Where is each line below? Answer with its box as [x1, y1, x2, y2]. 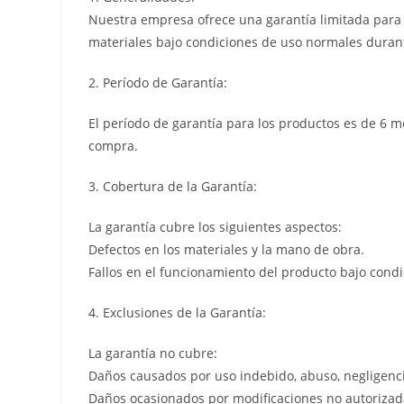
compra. [88, 136, 139, 154]
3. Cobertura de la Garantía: [88, 177, 258, 195]
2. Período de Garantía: [88, 73, 228, 91]
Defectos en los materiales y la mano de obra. [88, 240, 365, 258]
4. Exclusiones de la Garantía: [88, 303, 267, 321]
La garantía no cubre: [88, 344, 218, 362]
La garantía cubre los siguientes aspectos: [88, 217, 343, 235]
